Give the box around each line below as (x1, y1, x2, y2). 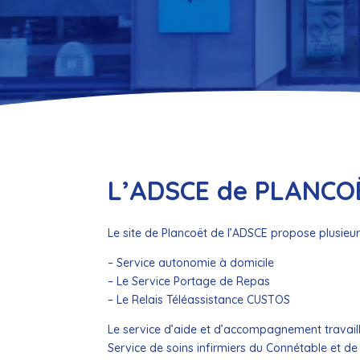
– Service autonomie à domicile (108, 255, 275, 270)
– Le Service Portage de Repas (108, 273, 271, 288)
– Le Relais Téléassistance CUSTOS (108, 292, 291, 307)
